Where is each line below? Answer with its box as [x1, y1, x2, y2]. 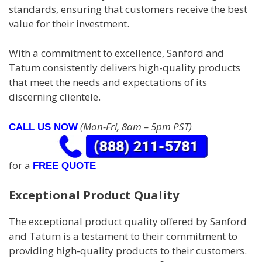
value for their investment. [9, 16, 129, 30]
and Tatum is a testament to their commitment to [9, 229, 237, 243]
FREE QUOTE [33, 160, 96, 172]
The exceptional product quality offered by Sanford [9, 214, 247, 228]
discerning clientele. [9, 90, 101, 104]
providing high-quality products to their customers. [9, 243, 247, 257]
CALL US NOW [9, 121, 78, 133]
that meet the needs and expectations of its [9, 75, 207, 89]
